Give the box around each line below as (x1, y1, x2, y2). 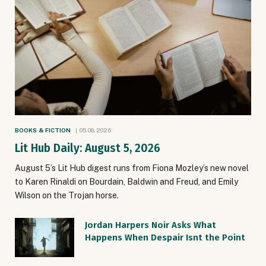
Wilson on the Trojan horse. (15, 190, 119, 200)
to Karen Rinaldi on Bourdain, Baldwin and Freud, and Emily (15, 176, 238, 186)
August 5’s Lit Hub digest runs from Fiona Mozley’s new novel (15, 163, 249, 173)
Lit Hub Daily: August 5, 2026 (15, 141, 160, 155)
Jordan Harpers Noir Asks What (85, 219, 216, 230)
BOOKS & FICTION (15, 126, 71, 134)
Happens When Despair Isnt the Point (85, 232, 245, 243)
